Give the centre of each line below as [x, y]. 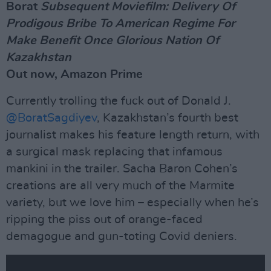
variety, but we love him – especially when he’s [132, 202]
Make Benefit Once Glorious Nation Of [113, 40]
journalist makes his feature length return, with [133, 135]
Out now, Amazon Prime [74, 74]
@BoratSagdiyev [51, 118]
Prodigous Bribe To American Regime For [121, 23]
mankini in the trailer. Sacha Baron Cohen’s [122, 168]
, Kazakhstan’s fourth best [168, 118]
